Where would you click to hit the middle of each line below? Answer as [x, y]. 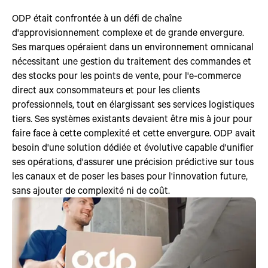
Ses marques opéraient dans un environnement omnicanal [133, 46]
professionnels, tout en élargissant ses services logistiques [133, 103]
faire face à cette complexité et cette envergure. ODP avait [134, 132]
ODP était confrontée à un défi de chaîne [97, 17]
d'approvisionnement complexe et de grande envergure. [128, 32]
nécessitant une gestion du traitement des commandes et [132, 60]
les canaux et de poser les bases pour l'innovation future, [130, 175]
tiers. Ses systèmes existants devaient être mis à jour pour [132, 118]
